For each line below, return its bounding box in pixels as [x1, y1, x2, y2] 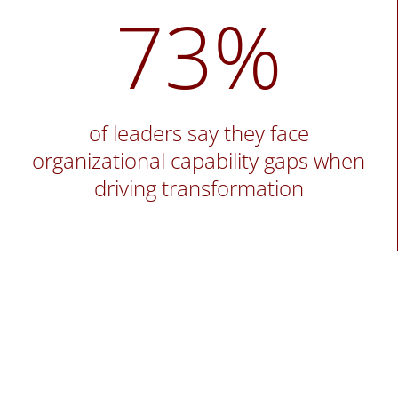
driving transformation [93, 173, 304, 203]
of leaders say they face [88, 118, 309, 148]
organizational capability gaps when [32, 146, 366, 176]
